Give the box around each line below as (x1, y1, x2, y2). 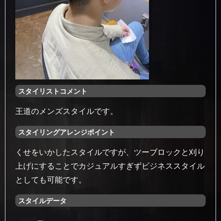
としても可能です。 (15, 175, 86, 185)
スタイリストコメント (18, 87, 87, 96)
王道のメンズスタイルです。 (15, 106, 118, 116)
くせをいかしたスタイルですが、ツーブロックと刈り (15, 147, 205, 157)
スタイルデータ (18, 196, 67, 205)
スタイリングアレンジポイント (18, 128, 115, 137)
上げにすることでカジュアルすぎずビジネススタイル (15, 161, 205, 171)
